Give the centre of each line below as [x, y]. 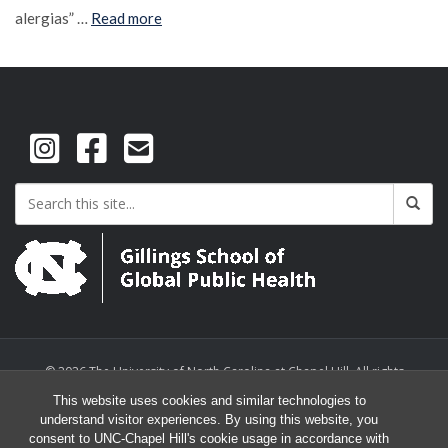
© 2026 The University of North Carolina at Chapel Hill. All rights [224, 371]
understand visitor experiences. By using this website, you [209, 419]
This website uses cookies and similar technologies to [209, 400]
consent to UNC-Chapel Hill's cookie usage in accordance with [209, 438]
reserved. [224, 397]
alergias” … [53, 17]
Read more [126, 17]
